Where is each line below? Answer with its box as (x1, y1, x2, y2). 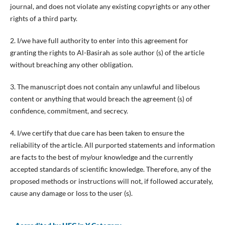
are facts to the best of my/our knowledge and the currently (10, 153, 193, 162)
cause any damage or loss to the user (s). (10, 189, 133, 198)
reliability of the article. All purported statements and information (10, 141, 215, 150)
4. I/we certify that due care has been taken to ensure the (10, 129, 184, 138)
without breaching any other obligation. (10, 60, 133, 69)
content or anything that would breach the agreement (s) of (10, 94, 192, 103)
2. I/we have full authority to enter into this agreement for (10, 36, 188, 45)
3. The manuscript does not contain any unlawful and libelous (10, 82, 200, 91)
